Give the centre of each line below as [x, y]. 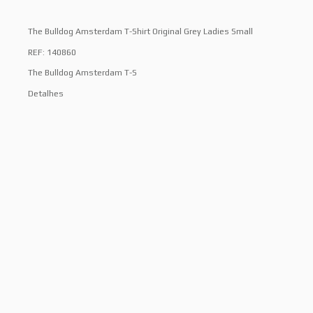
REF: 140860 [52, 52]
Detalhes [46, 94]
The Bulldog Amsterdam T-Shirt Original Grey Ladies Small [140, 32]
